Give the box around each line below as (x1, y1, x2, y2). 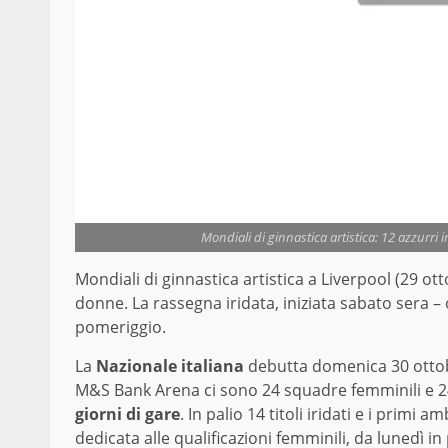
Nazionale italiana (96, 354, 244, 377)
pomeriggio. (75, 315, 166, 338)
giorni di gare (75, 402, 180, 425)
